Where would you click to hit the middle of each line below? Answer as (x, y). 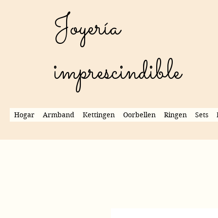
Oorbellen (139, 115)
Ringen (176, 115)
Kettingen (99, 115)
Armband (58, 115)
